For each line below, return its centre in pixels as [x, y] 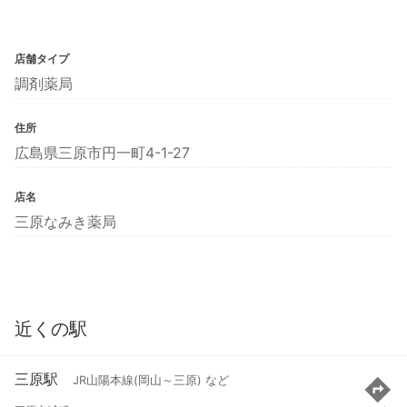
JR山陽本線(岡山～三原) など [151, 381]
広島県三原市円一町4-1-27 [102, 152]
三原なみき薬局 [65, 221]
